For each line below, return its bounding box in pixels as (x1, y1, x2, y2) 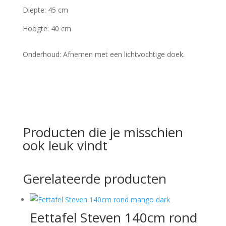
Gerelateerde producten (22, 169, 166, 188)
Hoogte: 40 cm (22, 24, 71, 33)
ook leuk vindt (22, 136, 107, 154)
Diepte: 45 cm (22, 5, 68, 15)
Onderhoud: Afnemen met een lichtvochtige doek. (22, 49, 185, 59)
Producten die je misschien (22, 123, 183, 141)
